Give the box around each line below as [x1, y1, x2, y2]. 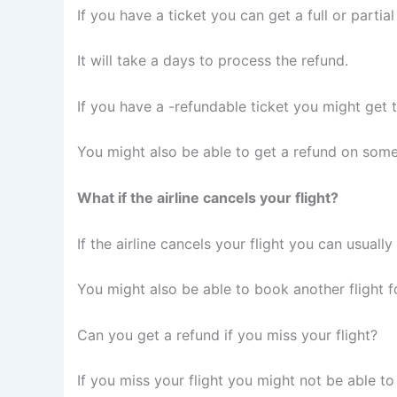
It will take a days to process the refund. [77, 51, 348, 70]
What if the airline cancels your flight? [77, 188, 339, 206]
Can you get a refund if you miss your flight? [77, 325, 378, 344]
